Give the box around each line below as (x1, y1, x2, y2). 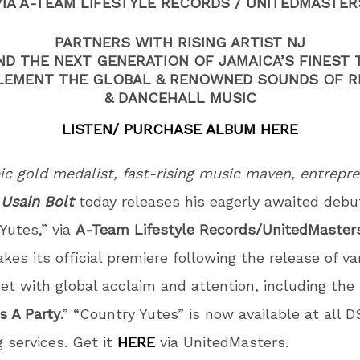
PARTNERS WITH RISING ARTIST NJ (55, 34, 305, 51)
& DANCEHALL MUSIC (104, 89, 256, 106)
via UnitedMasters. (155, 333, 288, 350)
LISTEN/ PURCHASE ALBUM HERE (62, 121, 298, 137)
